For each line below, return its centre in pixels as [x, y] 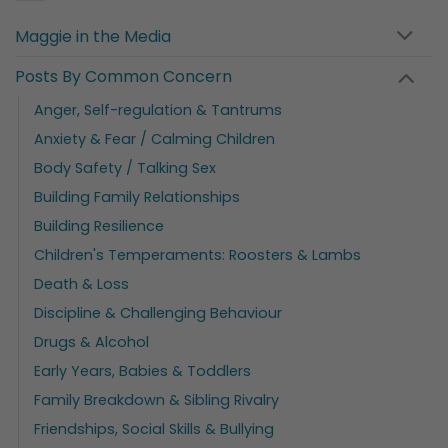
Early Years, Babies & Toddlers [142, 370]
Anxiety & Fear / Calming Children [154, 138]
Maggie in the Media [93, 37]
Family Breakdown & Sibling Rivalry [156, 399]
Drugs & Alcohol [91, 341]
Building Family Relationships [137, 196]
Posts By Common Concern [123, 76]
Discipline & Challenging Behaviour [158, 312]
